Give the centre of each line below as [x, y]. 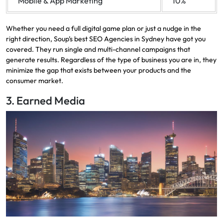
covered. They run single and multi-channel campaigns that [98, 49]
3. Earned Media [46, 100]
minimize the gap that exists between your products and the [99, 70]
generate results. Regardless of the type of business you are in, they [111, 59]
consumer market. [35, 80]
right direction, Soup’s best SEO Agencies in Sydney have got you [106, 39]
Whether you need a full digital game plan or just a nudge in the [104, 28]
